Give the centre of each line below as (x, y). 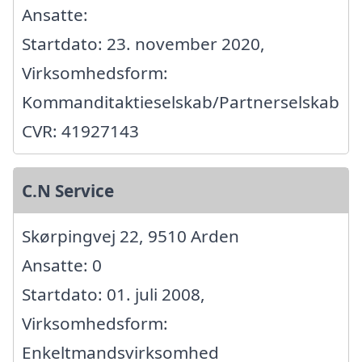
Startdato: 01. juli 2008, (114, 294)
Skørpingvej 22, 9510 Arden (130, 236)
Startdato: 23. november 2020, (143, 43)
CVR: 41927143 (80, 130)
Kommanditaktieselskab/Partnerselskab (181, 101)
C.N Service (68, 190)
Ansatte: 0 (62, 265)
